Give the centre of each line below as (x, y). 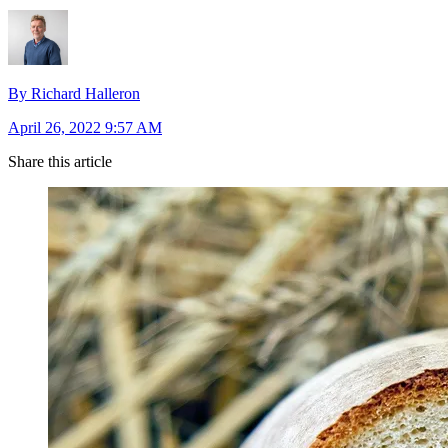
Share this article (60, 162)
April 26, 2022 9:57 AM (85, 128)
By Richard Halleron (74, 94)
